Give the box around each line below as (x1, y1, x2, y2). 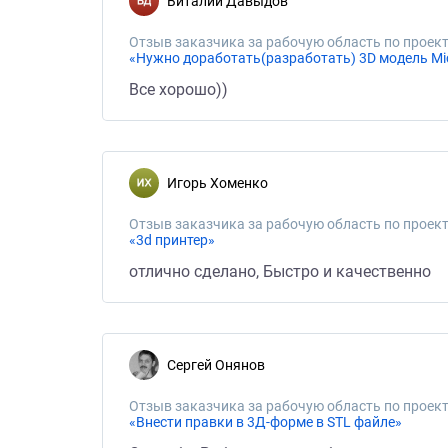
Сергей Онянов (176, 357, 265, 373)
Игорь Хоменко (177, 175, 268, 191)
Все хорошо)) (129, 80, 228, 99)
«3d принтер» (129, 232, 215, 248)
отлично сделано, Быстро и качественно (129, 262, 431, 281)
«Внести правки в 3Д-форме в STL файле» (129, 414, 402, 430)
